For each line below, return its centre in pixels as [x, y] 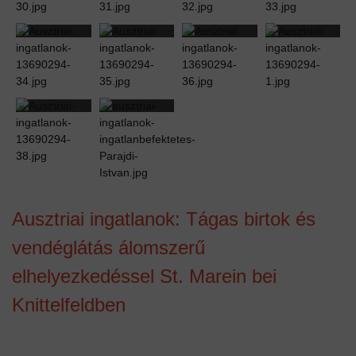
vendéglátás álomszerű [108, 247]
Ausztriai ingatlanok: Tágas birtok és [164, 219]
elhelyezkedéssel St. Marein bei [144, 276]
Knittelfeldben [69, 304]
